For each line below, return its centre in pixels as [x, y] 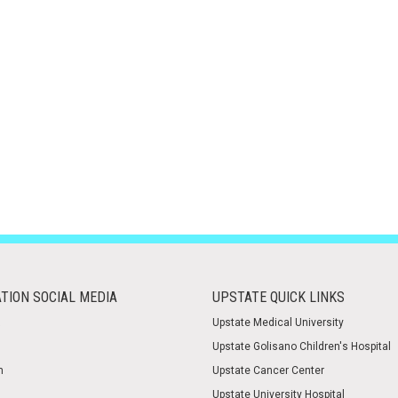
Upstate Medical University [278, 322]
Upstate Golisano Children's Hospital [302, 346]
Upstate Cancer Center [268, 370]
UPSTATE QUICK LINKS [279, 297]
